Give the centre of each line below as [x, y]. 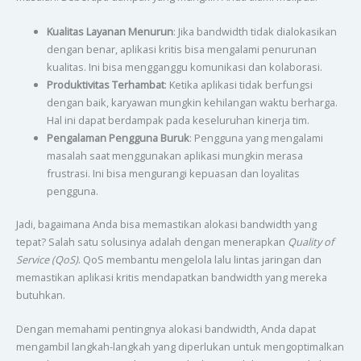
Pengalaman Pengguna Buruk [118, 137]
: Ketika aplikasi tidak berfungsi [238, 84]
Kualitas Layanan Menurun [110, 31]
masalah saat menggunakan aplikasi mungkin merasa [174, 155]
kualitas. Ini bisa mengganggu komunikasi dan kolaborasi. [184, 66]
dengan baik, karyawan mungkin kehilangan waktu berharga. [192, 102]
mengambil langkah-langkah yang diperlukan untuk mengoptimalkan [180, 347]
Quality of [310, 241]
